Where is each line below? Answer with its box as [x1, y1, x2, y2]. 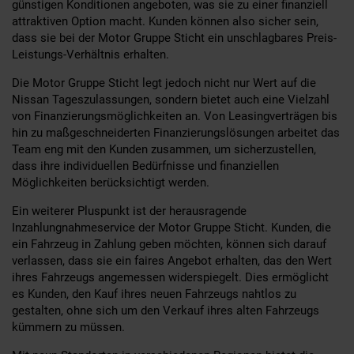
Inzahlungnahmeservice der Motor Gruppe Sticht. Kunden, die [12, 220, 331, 235]
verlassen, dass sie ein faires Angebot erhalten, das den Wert [12, 253, 332, 268]
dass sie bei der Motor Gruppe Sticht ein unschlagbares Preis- [12, 30, 337, 45]
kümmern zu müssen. [12, 319, 125, 334]
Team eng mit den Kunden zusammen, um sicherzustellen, [12, 141, 316, 156]
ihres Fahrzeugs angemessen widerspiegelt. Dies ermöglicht [12, 269, 329, 284]
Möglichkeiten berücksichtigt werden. [12, 175, 209, 190]
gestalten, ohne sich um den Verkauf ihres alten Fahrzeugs [12, 303, 319, 318]
